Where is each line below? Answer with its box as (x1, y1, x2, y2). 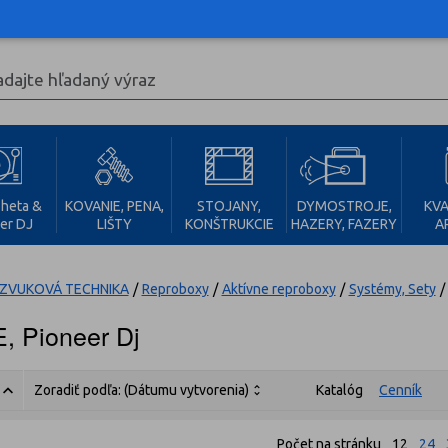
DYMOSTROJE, (296, 198, 392, 214)
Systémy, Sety (348, 281, 436, 297)
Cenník (379, 382, 422, 399)
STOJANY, (197, 198, 261, 214)
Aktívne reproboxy (221, 281, 336, 297)
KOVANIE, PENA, (64, 198, 164, 214)
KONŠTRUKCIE (184, 216, 274, 232)
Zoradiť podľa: (33, 382, 124, 399)
